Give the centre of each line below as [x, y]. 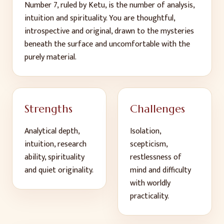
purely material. [50, 57]
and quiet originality [58, 170]
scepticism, [149, 144]
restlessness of [156, 157]
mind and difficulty [160, 170]
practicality [149, 196]
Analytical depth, [52, 131]
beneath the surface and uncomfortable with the [107, 44]
